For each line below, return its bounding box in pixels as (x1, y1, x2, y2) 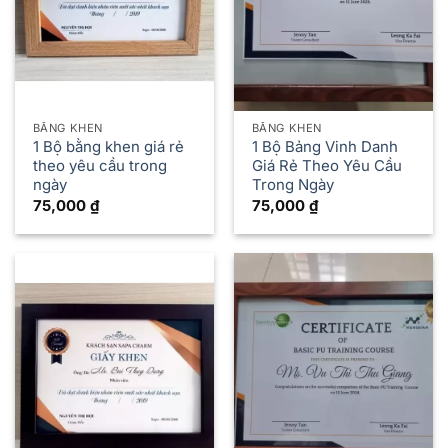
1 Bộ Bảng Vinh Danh (251, 138, 398, 157)
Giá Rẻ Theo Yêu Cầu (251, 157, 402, 176)
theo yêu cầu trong (32, 157, 167, 176)
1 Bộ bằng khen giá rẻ (32, 138, 184, 157)
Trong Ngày (251, 176, 334, 195)
